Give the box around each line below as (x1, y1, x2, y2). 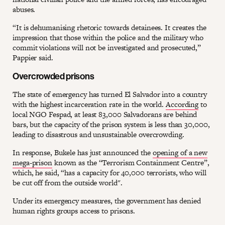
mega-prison (13, 157, 52, 168)
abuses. (13, 4, 36, 15)
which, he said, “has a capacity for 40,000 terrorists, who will (13, 167, 206, 178)
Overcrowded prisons (13, 70, 94, 82)
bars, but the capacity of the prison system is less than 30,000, (13, 119, 210, 130)
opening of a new (152, 147, 208, 158)
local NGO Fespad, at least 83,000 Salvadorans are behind (13, 109, 197, 120)
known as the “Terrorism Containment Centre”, (52, 157, 209, 168)
